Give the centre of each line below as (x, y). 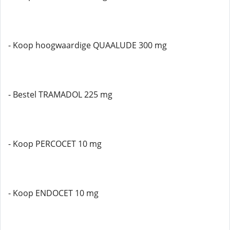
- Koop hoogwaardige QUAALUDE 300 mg (88, 45)
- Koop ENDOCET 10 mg (53, 193)
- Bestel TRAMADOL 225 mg (60, 94)
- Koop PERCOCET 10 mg (55, 144)
